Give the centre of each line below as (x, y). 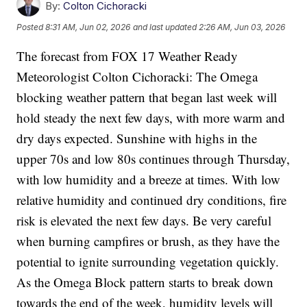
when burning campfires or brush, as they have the (148, 241)
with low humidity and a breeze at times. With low (149, 179)
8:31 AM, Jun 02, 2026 (88, 27)
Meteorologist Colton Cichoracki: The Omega (137, 76)
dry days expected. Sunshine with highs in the (137, 138)
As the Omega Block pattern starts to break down (145, 282)
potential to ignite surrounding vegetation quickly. (148, 261)
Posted (31, 27)
